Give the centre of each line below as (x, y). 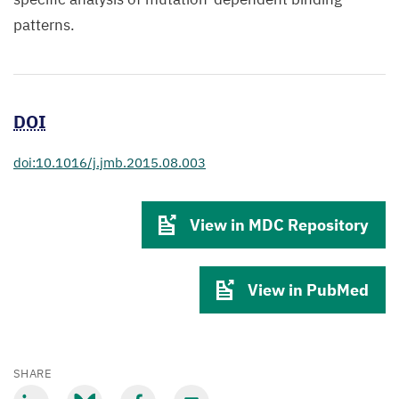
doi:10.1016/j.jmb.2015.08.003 (110, 163)
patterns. (44, 25)
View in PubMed (308, 290)
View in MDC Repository (279, 225)
